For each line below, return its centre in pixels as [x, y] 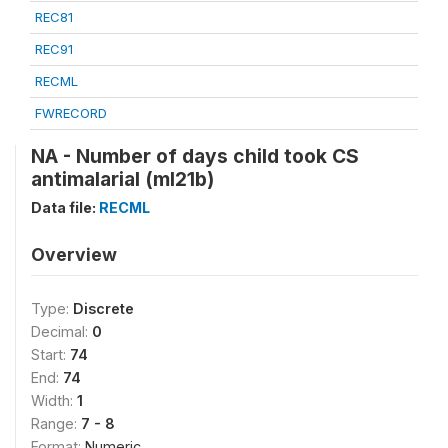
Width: [54, 400]
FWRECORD [71, 113]
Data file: [65, 207]
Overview [74, 254]
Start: [50, 354]
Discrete [103, 308]
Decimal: [61, 331]
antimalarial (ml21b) [122, 179]
